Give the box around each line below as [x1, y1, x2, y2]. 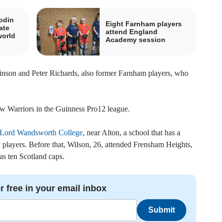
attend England [106, 27, 158, 36]
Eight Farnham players [106, 19, 182, 28]
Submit [148, 205, 175, 214]
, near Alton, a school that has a [82, 128, 180, 137]
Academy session [106, 35, 166, 44]
